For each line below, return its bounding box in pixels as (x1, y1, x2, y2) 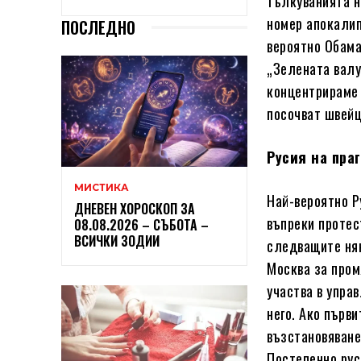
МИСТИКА (74, 181, 129, 194)
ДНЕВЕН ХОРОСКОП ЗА (74, 199, 195, 219)
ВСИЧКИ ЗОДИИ (74, 231, 160, 251)
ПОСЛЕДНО (61, 15, 135, 39)
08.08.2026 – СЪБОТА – (74, 215, 209, 235)
